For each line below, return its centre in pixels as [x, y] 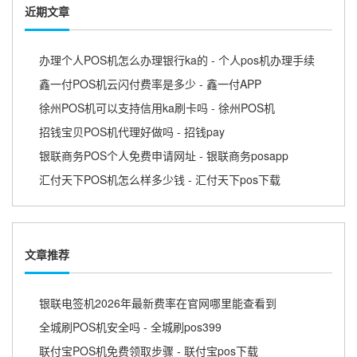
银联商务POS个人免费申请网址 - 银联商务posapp [164, 156]
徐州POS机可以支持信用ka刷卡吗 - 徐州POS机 [157, 108]
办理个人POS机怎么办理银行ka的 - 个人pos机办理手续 [177, 60]
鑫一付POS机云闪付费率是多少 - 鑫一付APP [150, 84]
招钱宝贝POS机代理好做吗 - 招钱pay [132, 132]
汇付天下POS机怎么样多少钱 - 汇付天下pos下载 [160, 180]
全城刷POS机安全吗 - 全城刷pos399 [130, 327]
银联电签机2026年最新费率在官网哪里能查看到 [158, 303]
